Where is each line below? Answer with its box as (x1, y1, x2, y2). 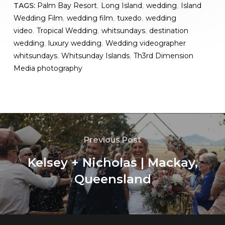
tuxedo (117, 13, 142, 23)
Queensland (74, 171, 151, 186)
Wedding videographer (105, 38, 186, 48)
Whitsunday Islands (61, 51, 130, 60)
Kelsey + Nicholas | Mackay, (27, 155, 198, 170)
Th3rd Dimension (133, 51, 193, 60)
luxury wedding (48, 38, 101, 48)
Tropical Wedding (36, 26, 97, 35)
